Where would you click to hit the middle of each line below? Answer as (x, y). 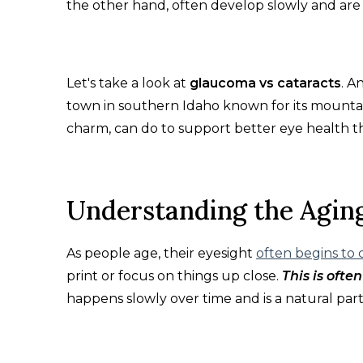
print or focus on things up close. (174, 276)
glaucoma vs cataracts (265, 83)
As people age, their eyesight (161, 254)
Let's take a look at (128, 83)
